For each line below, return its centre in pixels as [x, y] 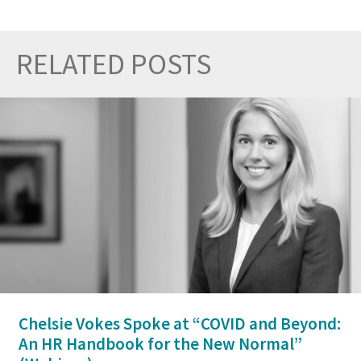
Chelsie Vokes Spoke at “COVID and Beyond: [180, 324]
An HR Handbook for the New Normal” [160, 344]
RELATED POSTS [114, 64]
